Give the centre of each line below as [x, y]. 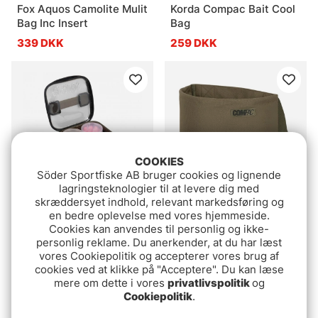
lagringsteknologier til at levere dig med [159, 188]
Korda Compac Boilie [224, 221]
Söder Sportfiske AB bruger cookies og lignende [159, 175]
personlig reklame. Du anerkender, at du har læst [159, 242]
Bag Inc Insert [53, 23]
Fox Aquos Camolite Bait [80, 221]
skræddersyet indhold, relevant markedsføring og [159, 202]
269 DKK [40, 255]
